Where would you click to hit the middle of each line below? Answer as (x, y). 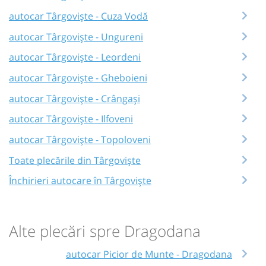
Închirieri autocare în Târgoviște (80, 181)
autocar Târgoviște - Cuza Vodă (78, 16)
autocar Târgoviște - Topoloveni (80, 139)
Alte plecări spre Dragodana (105, 231)
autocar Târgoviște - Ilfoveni (71, 119)
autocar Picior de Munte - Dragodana (149, 254)
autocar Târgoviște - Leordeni (75, 57)
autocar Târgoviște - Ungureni (76, 37)
